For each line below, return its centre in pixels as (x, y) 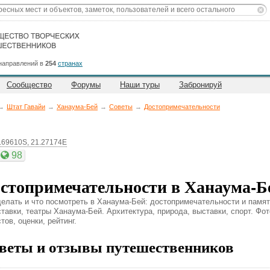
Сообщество (29, 85)
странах (70, 63)
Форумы (86, 85)
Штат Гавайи (26, 107)
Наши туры (140, 85)
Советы (121, 107)
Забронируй (200, 85)
